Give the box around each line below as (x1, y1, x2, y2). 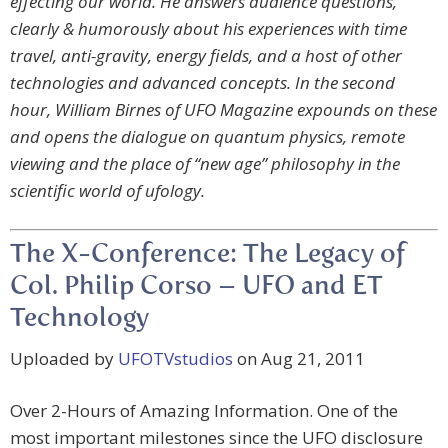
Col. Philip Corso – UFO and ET (10, 274, 383, 301)
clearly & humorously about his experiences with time (10, 17, 407, 41)
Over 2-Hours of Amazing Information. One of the (10, 399, 398, 423)
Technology (10, 306, 149, 333)
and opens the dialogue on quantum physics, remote (10, 125, 405, 149)
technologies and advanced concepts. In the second (10, 71, 395, 95)
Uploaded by (10, 347, 118, 371)
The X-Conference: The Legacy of (10, 242, 405, 269)
